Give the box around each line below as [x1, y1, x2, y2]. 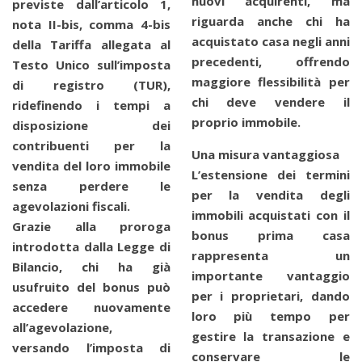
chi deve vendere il [191, 94, 350, 111]
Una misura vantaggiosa [191, 146, 343, 163]
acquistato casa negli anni [191, 33, 350, 50]
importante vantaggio [191, 267, 350, 284]
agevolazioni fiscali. [12, 197, 130, 214]
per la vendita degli [191, 187, 350, 204]
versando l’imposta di [12, 339, 170, 356]
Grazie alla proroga [12, 217, 170, 234]
